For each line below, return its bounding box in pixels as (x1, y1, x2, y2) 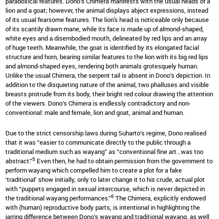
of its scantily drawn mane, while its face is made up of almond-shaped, (5, 24, 204, 34)
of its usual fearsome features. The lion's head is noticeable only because (5, 15, 209, 24)
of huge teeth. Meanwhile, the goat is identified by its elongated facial (5, 43, 199, 52)
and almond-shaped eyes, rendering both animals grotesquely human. (5, 62, 198, 71)
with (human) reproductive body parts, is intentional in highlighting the (5, 202, 200, 212)
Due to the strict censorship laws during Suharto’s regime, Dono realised (5, 128, 206, 137)
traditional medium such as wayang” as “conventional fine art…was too (5, 147, 203, 156)
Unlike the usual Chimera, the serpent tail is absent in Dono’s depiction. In (5, 71, 210, 80)
